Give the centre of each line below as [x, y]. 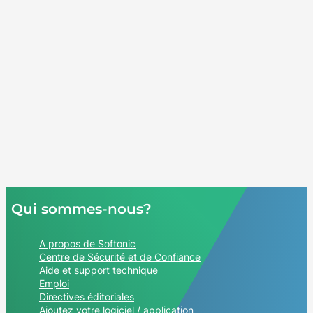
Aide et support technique [99, 270]
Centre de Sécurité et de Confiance [120, 257]
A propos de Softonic [87, 244]
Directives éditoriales [87, 297]
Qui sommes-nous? [81, 209]
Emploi [54, 284]
